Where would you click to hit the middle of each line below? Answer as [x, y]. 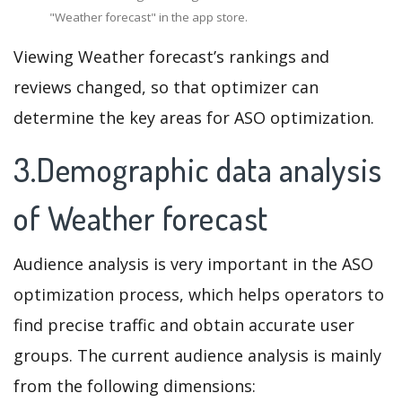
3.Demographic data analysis [198, 170]
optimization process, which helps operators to [199, 295]
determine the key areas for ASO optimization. [194, 118]
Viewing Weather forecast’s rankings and [171, 57]
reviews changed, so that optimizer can [166, 87]
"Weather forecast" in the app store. [149, 17]
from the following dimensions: [135, 386]
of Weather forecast [141, 218]
